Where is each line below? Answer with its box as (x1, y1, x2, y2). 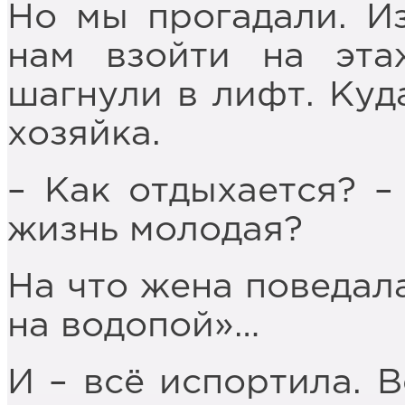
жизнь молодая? (7, 214, 303, 247)
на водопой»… (7, 310, 259, 343)
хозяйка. (7, 118, 161, 151)
